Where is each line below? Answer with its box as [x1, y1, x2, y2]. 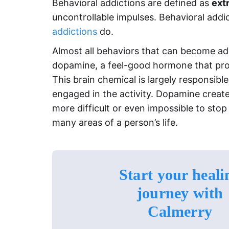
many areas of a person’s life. [52, 117, 178, 128]
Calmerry [147, 202, 213, 220]
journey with [136, 184, 223, 201]
